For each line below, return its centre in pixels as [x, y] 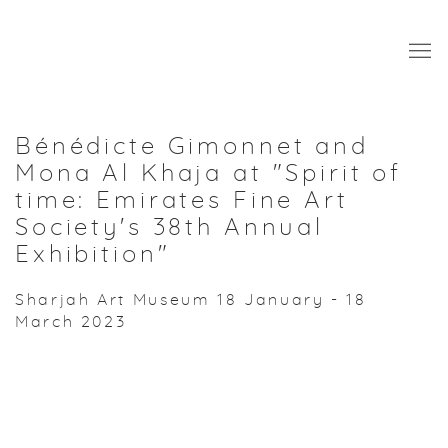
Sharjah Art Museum [116, 300]
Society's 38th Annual [170, 228]
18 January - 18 [292, 300]
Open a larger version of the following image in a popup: [184, 389]
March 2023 [74, 322]
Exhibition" [93, 255]
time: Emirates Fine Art [182, 201]
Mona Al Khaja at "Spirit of [209, 174]
